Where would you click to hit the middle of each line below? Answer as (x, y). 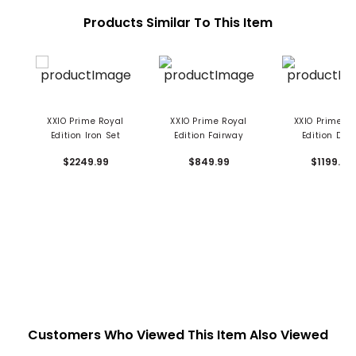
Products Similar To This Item (178, 22)
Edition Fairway (209, 135)
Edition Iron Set (85, 135)
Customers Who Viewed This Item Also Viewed (178, 335)
